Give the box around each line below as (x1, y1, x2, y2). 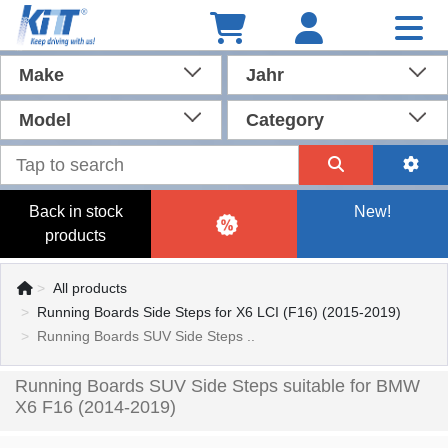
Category (245, 110, 324, 130)
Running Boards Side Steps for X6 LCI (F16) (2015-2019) (37, 304, 401, 320)
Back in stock (28, 203, 123, 220)
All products (53, 280, 127, 296)
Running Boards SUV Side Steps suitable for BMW (15, 376, 420, 396)
